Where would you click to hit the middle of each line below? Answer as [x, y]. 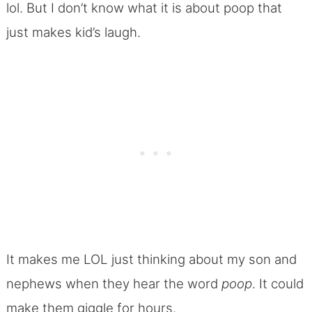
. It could [278, 283]
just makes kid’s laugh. [73, 32]
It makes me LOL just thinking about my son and [151, 259]
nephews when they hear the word [114, 283]
